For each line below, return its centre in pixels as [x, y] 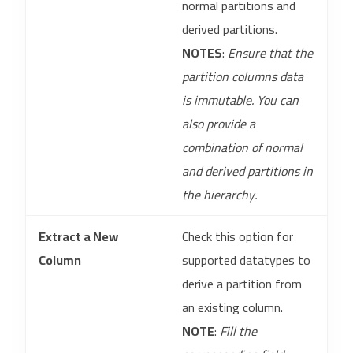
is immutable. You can [240, 100]
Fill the [238, 331]
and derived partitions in [247, 171]
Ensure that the [270, 53]
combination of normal [242, 147]
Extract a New [78, 236]
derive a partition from [242, 284]
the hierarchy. [219, 195]
